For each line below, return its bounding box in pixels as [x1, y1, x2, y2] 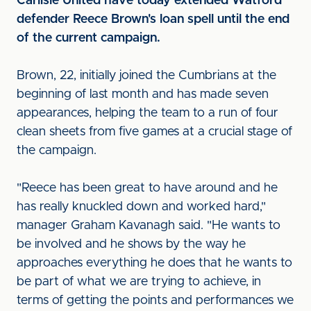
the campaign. [17, 144, 96, 157]
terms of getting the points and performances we [17, 294, 294, 307]
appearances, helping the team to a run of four [17, 107, 278, 119]
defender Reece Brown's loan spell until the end [17, 13, 289, 26]
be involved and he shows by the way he [17, 238, 246, 251]
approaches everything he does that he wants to [17, 257, 292, 269]
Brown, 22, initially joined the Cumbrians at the [17, 69, 276, 82]
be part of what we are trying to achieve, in [17, 276, 261, 288]
